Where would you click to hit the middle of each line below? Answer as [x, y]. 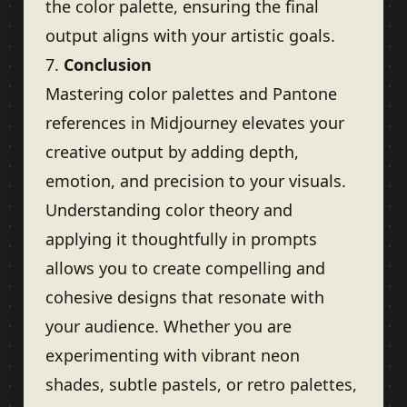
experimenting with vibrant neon [173, 356]
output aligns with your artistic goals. [190, 36]
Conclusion [108, 65]
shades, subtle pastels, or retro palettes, [201, 385]
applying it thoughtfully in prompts [181, 239]
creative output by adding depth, [172, 152]
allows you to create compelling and [185, 268]
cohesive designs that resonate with [185, 298]
